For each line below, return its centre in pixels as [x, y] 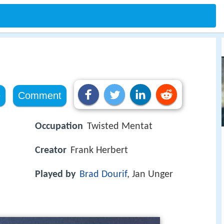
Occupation [59, 126]
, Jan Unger [150, 175]
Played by [55, 175]
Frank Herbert [99, 151]
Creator [51, 151]
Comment [39, 95]
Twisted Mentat [120, 126]
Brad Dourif [103, 175]
